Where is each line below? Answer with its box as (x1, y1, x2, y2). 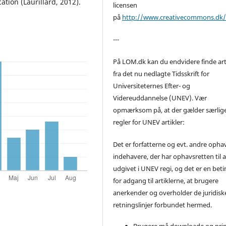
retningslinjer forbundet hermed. (113, 200, 212, 209)
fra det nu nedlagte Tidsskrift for (113, 69, 210, 78)
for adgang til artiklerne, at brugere (113, 176, 219, 185)
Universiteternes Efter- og (113, 81, 191, 90)
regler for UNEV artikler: (113, 117, 185, 127)
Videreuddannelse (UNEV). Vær (113, 93, 207, 102)
